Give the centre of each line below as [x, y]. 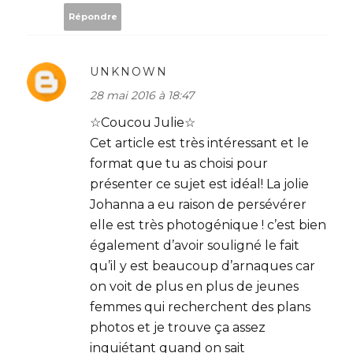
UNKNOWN [129, 71]
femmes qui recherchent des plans [200, 307]
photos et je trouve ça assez [178, 327]
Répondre [93, 17]
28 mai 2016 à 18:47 [142, 95]
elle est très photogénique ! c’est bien [208, 225]
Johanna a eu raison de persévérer [198, 204]
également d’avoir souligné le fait [195, 245]
